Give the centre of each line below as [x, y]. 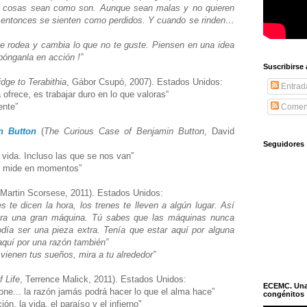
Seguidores [284, 144]
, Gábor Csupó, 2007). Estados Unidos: [146, 82]
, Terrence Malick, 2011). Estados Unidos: [105, 279]
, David [219, 131]
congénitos [284, 294]
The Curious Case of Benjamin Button [124, 131]
